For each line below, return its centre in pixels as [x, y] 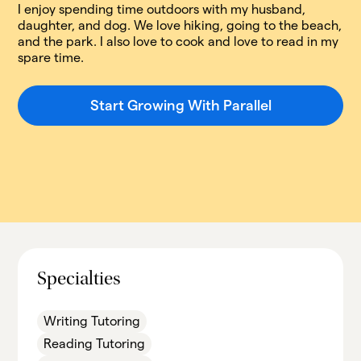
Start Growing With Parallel [180, 105]
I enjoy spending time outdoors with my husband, [162, 9]
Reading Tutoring [95, 344]
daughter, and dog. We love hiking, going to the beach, [180, 25]
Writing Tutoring [92, 321]
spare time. [51, 58]
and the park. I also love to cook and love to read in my [178, 41]
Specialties [79, 280]
